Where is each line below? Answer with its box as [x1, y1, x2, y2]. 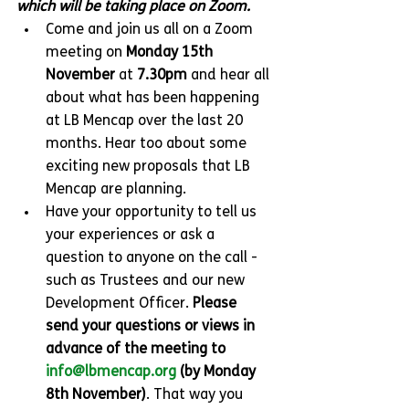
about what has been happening [46, 91, 263, 106]
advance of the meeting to [46, 342, 229, 357]
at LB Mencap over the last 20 [46, 114, 246, 129]
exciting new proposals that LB [46, 160, 254, 174]
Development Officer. [46, 297, 193, 311]
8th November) [46, 388, 146, 403]
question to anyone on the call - [46, 251, 257, 266]
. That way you [146, 388, 246, 403]
